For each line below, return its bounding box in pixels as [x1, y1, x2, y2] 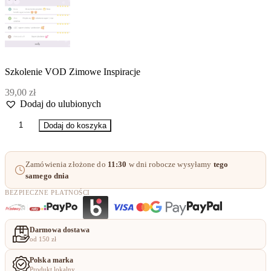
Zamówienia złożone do [25, 159, 108, 169]
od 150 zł [30, 235, 56, 243]
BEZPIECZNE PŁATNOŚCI [5, 188, 90, 196]
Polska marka [30, 255, 74, 264]
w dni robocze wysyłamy [126, 159, 214, 169]
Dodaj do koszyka [44, 120, 107, 130]
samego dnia [25, 171, 70, 180]
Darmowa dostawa [30, 225, 90, 234]
